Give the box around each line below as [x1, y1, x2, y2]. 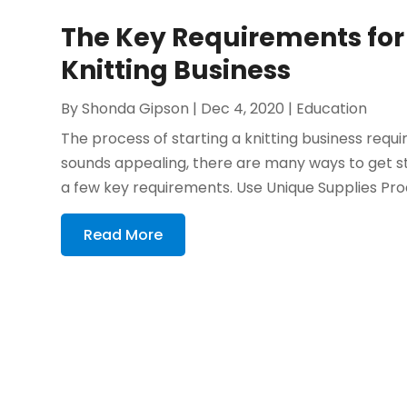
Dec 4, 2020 [201, 98, 285, 120]
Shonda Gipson [82, 98, 190, 120]
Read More [84, 224, 164, 246]
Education [296, 98, 368, 120]
